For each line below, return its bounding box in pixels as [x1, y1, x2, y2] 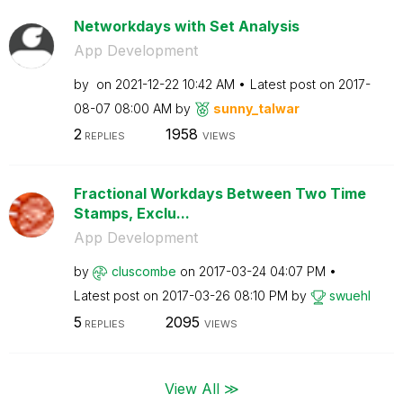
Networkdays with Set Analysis [73, 16, 300, 35]
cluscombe [111, 264, 176, 279]
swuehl [328, 288, 371, 303]
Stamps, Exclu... [73, 204, 190, 222]
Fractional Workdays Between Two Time [73, 184, 366, 202]
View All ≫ [164, 379, 239, 398]
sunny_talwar [212, 100, 300, 116]
